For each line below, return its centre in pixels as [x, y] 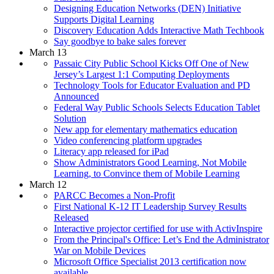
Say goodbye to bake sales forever [120, 41]
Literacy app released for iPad [111, 151]
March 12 [48, 184]
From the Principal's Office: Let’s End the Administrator [161, 239]
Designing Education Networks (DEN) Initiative [147, 8]
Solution [70, 118]
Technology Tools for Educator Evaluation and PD [152, 85]
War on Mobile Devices [100, 250]
